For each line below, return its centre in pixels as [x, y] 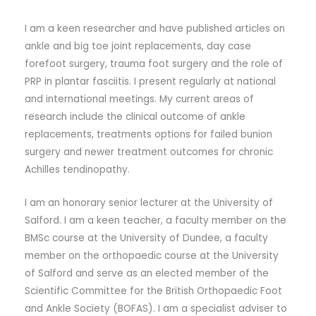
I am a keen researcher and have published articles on [155, 28]
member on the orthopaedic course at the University [152, 255]
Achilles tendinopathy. [77, 169]
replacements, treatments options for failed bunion [148, 134]
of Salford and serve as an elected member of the [147, 273]
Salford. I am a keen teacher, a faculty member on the [156, 220]
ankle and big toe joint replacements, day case [138, 46]
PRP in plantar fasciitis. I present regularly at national [150, 81]
